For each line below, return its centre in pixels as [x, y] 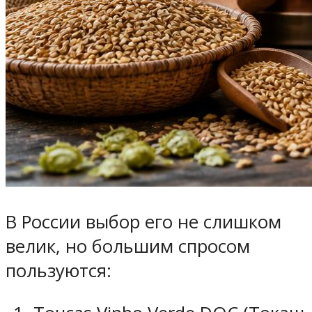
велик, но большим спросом [128, 247]
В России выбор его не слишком [143, 222]
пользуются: [58, 271]
